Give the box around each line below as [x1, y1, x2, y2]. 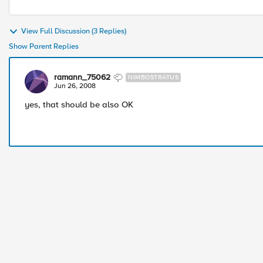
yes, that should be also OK [25, 99, 133, 110]
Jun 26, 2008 [54, 82, 96, 90]
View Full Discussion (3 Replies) [21, 26, 126, 36]
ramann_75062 [54, 72, 110, 82]
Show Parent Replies [9, 42, 79, 51]
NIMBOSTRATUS [128, 73, 178, 81]
